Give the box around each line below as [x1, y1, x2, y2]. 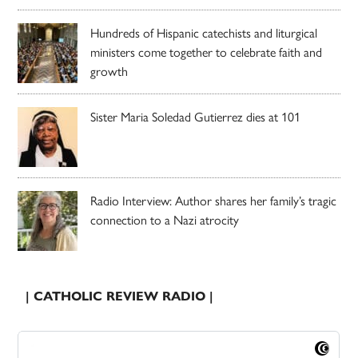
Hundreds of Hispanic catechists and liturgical [90, 23, 318, 42]
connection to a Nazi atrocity [90, 210, 240, 229]
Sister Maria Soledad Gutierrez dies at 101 [90, 107, 301, 126]
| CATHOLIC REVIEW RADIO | [26, 288, 214, 304]
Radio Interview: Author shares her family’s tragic [90, 191, 337, 210]
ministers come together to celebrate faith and [90, 42, 323, 62]
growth [90, 62, 129, 81]
